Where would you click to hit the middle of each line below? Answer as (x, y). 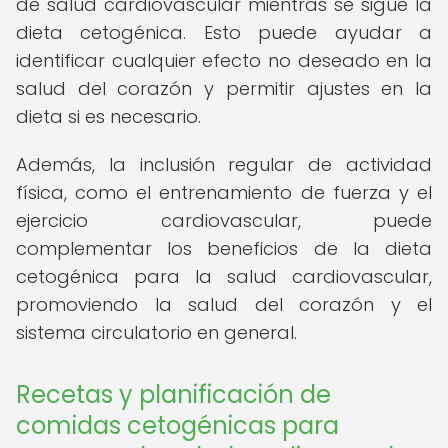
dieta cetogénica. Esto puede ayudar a (224, 32)
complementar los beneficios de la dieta (224, 248)
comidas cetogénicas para (177, 425)
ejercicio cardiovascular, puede (224, 220)
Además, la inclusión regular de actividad (224, 164)
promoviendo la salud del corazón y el (224, 304)
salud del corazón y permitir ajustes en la (224, 88)
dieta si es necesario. (108, 116)
